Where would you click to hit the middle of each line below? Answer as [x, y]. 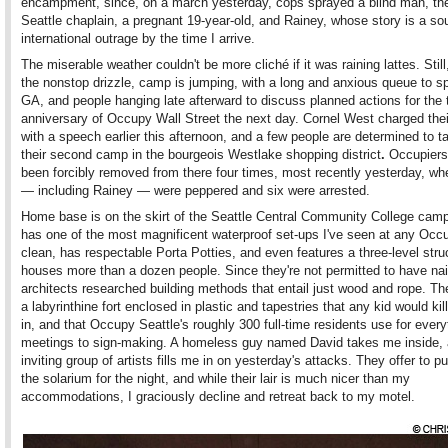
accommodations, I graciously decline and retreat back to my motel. [218, 396]
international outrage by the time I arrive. [138, 38]
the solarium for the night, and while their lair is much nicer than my [215, 378]
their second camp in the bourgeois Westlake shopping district [201, 154]
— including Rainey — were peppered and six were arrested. [195, 190]
